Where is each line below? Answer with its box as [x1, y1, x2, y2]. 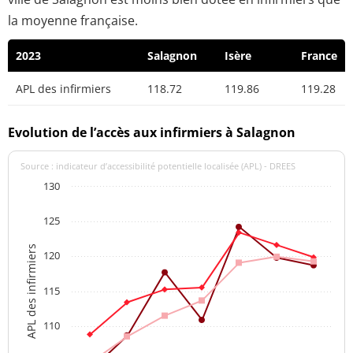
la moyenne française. [8, 12, 138, 30]
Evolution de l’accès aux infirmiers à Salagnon [8, 123, 295, 141]
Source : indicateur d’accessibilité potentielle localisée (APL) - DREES [20, 159, 295, 172]
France [301, 48, 337, 64]
